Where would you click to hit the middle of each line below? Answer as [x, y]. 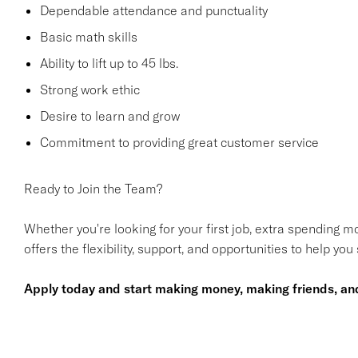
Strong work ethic [89, 89]
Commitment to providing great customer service [179, 142]
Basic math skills [88, 37]
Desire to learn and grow [109, 116]
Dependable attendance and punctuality [153, 10]
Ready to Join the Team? [93, 189]
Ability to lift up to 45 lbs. [109, 63]
